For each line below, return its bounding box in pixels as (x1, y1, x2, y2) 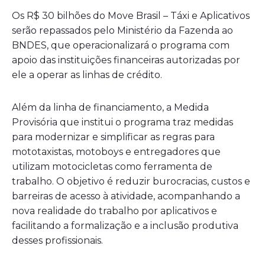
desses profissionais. (12, 234, 103, 246)
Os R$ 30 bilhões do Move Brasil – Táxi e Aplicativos (12, 9, 250, 21)
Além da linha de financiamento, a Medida (12, 101, 209, 113)
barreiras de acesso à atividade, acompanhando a (12, 190, 240, 202)
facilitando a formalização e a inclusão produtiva (12, 219, 238, 231)
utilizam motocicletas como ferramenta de (12, 160, 212, 172)
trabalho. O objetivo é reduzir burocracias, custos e (12, 175, 250, 187)
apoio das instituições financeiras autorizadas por (12, 54, 240, 66)
